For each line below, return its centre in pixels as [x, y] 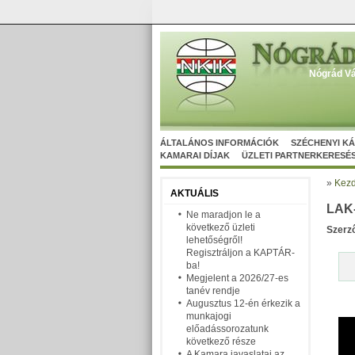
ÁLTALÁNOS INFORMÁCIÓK [219, 143]
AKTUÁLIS [195, 193]
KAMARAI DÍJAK [195, 155]
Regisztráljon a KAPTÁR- [240, 253]
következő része [221, 342]
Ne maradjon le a [223, 215]
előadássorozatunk [227, 329]
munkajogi [209, 316]
